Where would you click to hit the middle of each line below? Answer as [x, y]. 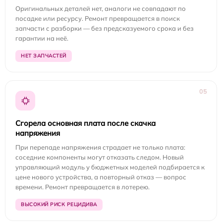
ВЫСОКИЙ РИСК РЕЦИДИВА [59, 205]
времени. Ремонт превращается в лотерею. [83, 187]
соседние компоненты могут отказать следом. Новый [100, 157]
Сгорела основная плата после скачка [85, 123]
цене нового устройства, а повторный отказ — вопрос [101, 177]
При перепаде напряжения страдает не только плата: [100, 147]
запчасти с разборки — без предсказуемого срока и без [105, 28]
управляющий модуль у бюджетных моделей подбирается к [110, 167]
